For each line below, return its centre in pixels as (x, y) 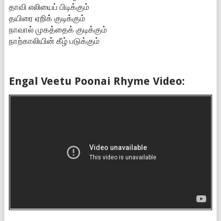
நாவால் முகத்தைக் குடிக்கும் (58, 30)
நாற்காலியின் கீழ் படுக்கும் (54, 41)
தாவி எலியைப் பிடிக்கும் (49, 7)
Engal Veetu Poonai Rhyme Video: (97, 81)
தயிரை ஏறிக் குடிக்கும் (47, 18)
